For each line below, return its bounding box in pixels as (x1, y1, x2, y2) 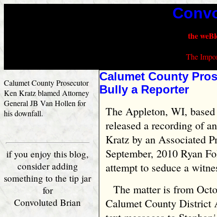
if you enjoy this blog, (6, 148, 89, 160)
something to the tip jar (4, 172, 92, 184)
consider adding (17, 160, 78, 172)
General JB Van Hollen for (4, 98, 86, 108)
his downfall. (4, 108, 43, 118)
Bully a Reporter (99, 83, 189, 96)
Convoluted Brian (14, 196, 81, 208)
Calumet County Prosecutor (4, 77, 89, 88)
